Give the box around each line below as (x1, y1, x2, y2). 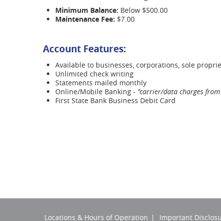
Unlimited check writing (55, 69, 134, 78)
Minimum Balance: (55, 5, 118, 15)
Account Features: (43, 42, 126, 55)
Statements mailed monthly (55, 77, 147, 87)
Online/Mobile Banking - (55, 86, 138, 96)
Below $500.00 (118, 5, 168, 15)
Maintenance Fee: (55, 14, 115, 24)
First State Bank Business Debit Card (55, 95, 176, 105)
